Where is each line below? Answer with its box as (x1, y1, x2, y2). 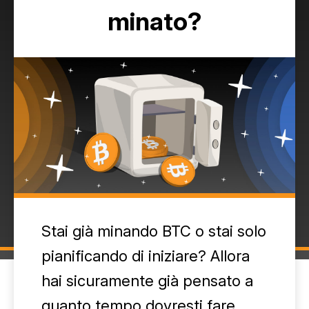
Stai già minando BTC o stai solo (41, 222, 266, 240)
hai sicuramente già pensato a (41, 272, 253, 290)
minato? (108, 6, 201, 37)
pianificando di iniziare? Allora (41, 247, 250, 265)
